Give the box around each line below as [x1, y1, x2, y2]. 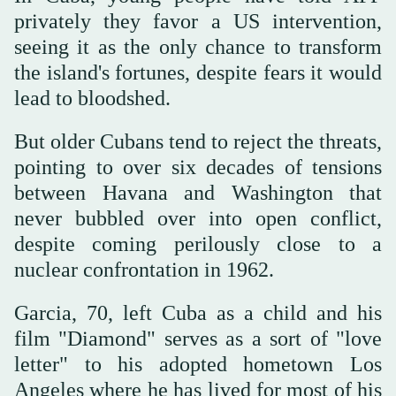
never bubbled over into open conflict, [14, 207, 382, 231]
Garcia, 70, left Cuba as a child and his [14, 301, 382, 325]
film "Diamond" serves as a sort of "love [14, 327, 382, 351]
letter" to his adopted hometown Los [14, 353, 382, 377]
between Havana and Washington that [14, 181, 382, 205]
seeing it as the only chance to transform [14, 35, 382, 59]
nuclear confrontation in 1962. [14, 258, 274, 282]
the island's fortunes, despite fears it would [14, 61, 382, 85]
